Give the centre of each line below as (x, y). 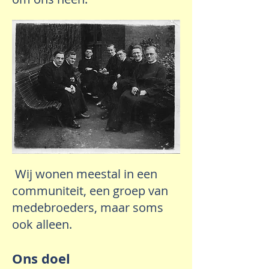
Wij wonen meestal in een (85, 174)
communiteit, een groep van (90, 191)
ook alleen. (42, 224)
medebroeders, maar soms (88, 207)
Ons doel (41, 258)
